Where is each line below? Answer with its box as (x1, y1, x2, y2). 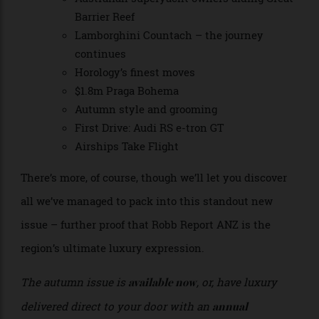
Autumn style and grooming (78, 174, 229, 189)
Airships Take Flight (78, 213, 188, 229)
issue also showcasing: (21, 4, 144, 19)
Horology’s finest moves (78, 135, 205, 150)
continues (78, 115, 132, 131)
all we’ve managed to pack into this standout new (21, 271, 287, 286)
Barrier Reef (78, 76, 142, 92)
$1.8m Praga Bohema (78, 154, 188, 170)
